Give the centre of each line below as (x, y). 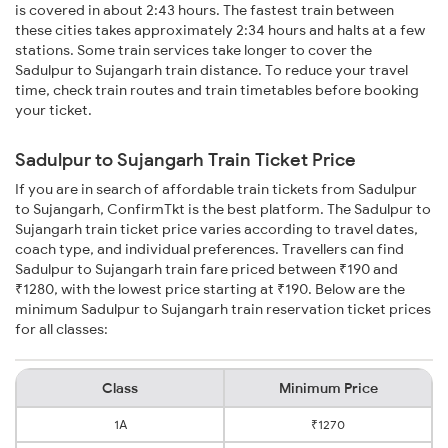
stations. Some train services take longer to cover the (193, 50)
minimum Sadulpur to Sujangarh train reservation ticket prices (223, 309)
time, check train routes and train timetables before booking (217, 90)
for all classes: (61, 329)
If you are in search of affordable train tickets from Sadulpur (216, 189)
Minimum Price (328, 388)
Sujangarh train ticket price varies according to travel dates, (216, 229)
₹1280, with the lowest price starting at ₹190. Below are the (210, 289)
